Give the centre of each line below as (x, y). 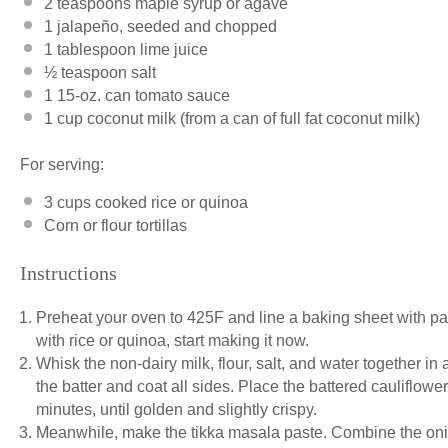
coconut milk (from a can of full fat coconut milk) (251, 118)
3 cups (67, 202)
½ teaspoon (85, 72)
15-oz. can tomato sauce (141, 95)
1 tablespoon (90, 49)
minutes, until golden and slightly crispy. (178, 409)
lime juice (172, 49)
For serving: (62, 164)
